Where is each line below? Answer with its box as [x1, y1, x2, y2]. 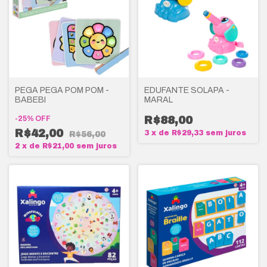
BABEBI [15, 95, 46, 104]
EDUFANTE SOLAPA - [144, 85, 229, 95]
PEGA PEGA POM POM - [15, 85, 109, 95]
